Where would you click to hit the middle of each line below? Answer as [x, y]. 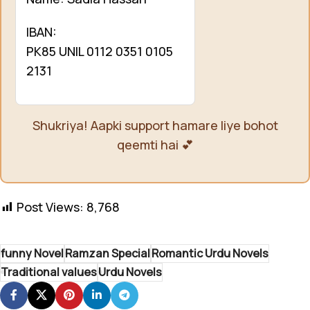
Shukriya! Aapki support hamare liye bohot [155, 125]
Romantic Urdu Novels [210, 253]
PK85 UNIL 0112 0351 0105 [100, 51]
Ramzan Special [108, 253]
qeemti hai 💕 [155, 144]
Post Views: [50, 207]
